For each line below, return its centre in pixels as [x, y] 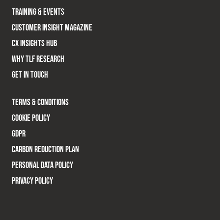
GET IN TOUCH [30, 75]
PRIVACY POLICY [32, 181]
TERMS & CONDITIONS [40, 103]
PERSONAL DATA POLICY [42, 165]
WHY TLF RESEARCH [38, 59]
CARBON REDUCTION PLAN [45, 150]
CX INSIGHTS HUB [34, 44]
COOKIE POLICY [31, 118]
